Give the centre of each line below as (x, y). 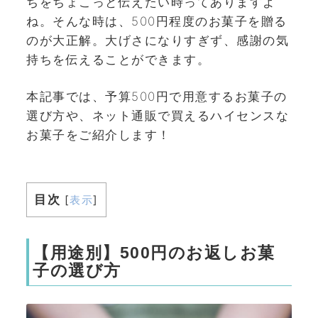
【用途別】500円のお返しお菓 (154, 253)
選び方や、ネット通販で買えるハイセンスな (158, 116)
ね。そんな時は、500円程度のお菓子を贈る (157, 21)
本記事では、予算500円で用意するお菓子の (157, 97)
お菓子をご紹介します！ (99, 135)
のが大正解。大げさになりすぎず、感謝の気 (158, 40)
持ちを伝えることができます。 (118, 59)
